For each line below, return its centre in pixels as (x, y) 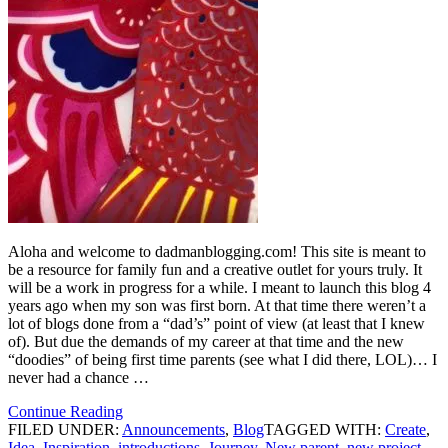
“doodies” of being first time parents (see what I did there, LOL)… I (222, 359)
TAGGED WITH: (324, 429)
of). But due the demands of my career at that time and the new (206, 341)
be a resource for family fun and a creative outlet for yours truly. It (215, 269)
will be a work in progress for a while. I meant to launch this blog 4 (219, 287)
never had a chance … (78, 377)
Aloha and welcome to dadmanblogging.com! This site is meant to (217, 251)
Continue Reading (65, 411)
